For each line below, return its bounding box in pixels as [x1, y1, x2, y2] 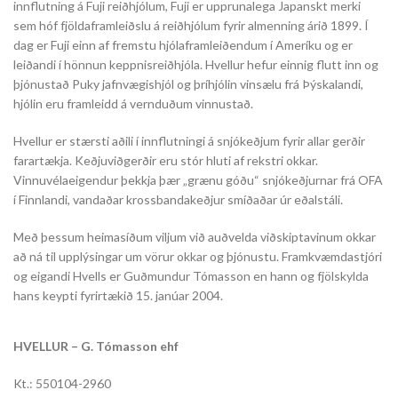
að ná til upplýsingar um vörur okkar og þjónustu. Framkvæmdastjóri [13, 249, 382, 264]
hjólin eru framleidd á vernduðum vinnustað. [13, 96, 253, 111]
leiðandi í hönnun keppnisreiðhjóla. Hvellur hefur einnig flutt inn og [13, 57, 378, 72]
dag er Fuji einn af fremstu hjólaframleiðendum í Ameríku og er [13, 37, 353, 52]
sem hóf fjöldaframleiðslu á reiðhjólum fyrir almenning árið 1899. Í [13, 18, 369, 33]
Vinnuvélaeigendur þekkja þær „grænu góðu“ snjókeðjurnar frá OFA [13, 172, 383, 187]
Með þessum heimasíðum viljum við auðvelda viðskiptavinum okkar [13, 229, 376, 244]
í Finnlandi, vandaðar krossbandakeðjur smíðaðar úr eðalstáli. [13, 192, 343, 207]
